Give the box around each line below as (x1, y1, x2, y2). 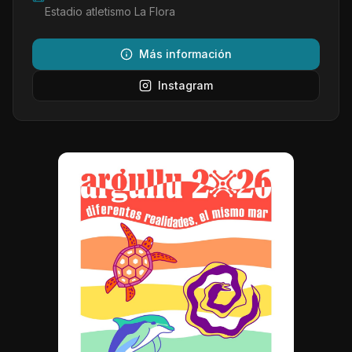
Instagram (158, 79, 213, 92)
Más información (139, 47, 232, 60)
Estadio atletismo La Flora (45, 5, 175, 18)
